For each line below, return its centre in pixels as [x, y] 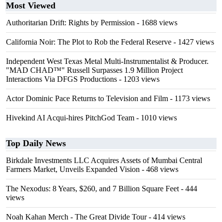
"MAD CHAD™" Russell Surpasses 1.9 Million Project [94, 70]
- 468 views [159, 169]
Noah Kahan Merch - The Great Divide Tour [76, 217]
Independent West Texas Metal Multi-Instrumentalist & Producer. [107, 61]
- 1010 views [156, 118]
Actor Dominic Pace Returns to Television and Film [87, 98]
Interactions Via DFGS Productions [61, 79]
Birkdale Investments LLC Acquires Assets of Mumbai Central [104, 160]
